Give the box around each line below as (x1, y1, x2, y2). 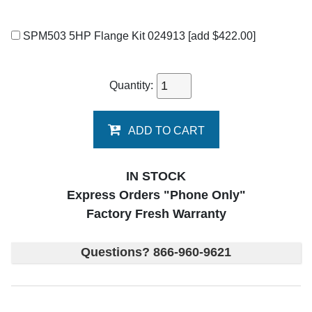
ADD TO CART (127, 125, 205, 136)
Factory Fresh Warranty (86, 207, 226, 221)
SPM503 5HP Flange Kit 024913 (20, 30, 188, 42)
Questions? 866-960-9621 (81, 245, 231, 260)
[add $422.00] (188, 30, 256, 42)
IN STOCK (126, 169, 186, 183)
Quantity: (109, 79, 156, 91)
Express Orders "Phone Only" (66, 188, 246, 202)
